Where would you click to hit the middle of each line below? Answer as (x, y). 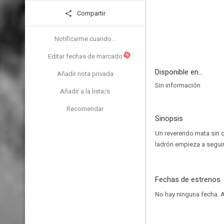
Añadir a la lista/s (85, 91)
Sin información (178, 85)
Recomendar (85, 109)
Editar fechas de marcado (85, 56)
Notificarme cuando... (85, 39)
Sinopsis (169, 118)
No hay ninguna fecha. (188, 194)
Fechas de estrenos (188, 179)
